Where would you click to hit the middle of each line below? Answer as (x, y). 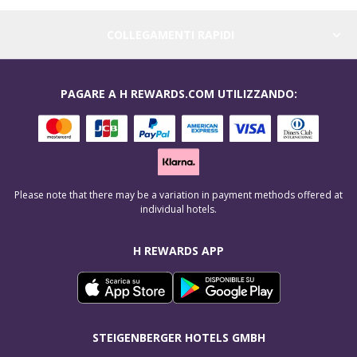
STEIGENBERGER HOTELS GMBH (178, 337)
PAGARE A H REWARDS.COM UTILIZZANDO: (178, 94)
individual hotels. (178, 209)
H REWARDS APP (178, 250)
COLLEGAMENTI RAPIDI (171, 35)
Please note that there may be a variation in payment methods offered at (178, 194)
